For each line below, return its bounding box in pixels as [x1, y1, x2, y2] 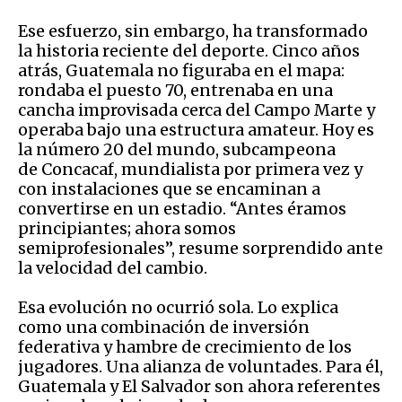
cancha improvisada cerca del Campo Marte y [18, 99, 375, 120]
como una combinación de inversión [18, 316, 310, 337]
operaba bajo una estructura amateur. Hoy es [18, 118, 374, 140]
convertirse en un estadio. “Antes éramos [18, 197, 346, 219]
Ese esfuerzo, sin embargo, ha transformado [18, 20, 368, 41]
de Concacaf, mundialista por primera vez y [18, 158, 363, 179]
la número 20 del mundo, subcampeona [18, 138, 336, 160]
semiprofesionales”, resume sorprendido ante [18, 237, 383, 258]
